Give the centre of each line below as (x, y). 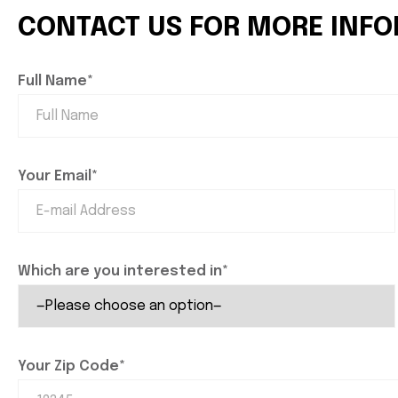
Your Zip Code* (72, 366)
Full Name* (56, 81)
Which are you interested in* (123, 271)
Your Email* (58, 176)
